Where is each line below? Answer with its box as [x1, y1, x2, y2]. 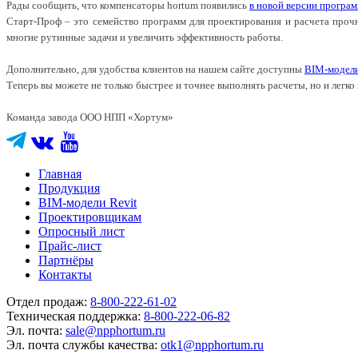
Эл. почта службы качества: [6, 338, 161, 352]
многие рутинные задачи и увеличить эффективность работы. [6, 31, 283, 43]
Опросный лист [38, 225, 125, 238]
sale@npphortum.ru [66, 324, 165, 337]
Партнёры [38, 253, 93, 267]
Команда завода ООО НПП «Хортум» [6, 111, 173, 123]
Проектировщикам [38, 210, 141, 224]
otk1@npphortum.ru [161, 338, 264, 352]
